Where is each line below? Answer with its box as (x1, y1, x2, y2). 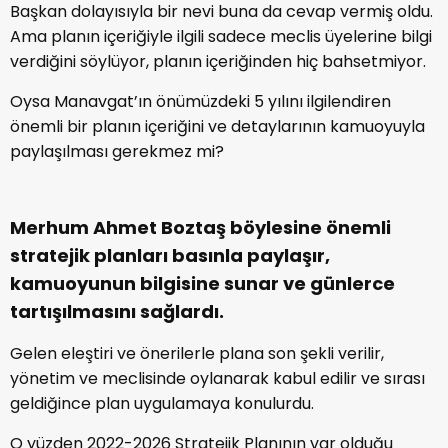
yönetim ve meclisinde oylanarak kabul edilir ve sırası (10, 367, 425, 390)
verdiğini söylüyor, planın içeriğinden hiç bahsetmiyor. (10, 50, 426, 73)
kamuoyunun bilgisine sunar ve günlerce (10, 271, 395, 296)
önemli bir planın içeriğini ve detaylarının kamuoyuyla (10, 115, 425, 138)
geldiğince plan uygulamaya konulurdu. (10, 392, 314, 415)
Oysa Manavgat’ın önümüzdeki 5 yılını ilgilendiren (10, 90, 391, 113)
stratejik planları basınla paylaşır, (10, 243, 330, 268)
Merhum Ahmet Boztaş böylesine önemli (10, 215, 391, 240)
